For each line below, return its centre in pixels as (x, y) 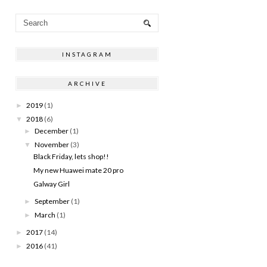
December (52, 131)
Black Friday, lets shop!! (71, 156)
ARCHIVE (87, 83)
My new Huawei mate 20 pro (78, 170)
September (52, 201)
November (52, 144)
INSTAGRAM (87, 54)
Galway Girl (51, 184)
